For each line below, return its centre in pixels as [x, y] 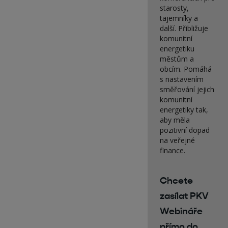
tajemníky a [179, 18]
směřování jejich [187, 89]
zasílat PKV [184, 196]
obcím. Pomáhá [186, 69]
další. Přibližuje [184, 28]
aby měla [175, 120]
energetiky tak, [184, 110]
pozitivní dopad [185, 130]
